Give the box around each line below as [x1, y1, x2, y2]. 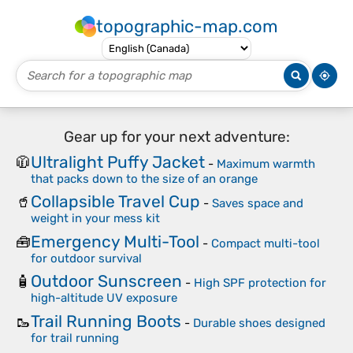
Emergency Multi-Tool [31, 231, 199, 251]
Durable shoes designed [193, 315, 325, 330]
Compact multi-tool [211, 236, 320, 251]
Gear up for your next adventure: [63, 128, 290, 146]
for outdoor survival [31, 251, 142, 266]
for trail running [31, 330, 119, 345]
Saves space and [212, 196, 303, 210]
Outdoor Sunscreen [31, 271, 182, 291]
